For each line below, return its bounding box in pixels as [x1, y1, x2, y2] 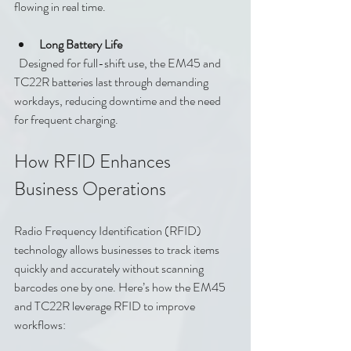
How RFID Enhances [14, 148, 175, 175]
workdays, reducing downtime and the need [14, 92, 223, 110]
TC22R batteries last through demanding [14, 73, 211, 92]
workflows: [14, 316, 66, 335]
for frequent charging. [14, 110, 118, 129]
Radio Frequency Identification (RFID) [14, 222, 204, 241]
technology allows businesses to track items [14, 241, 222, 259]
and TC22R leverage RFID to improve [14, 297, 197, 316]
